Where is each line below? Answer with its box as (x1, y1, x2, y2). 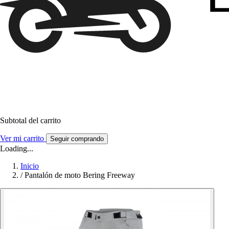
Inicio (20, 162, 39, 171)
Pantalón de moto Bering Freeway (25, 171, 135, 180)
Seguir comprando (50, 135, 104, 143)
